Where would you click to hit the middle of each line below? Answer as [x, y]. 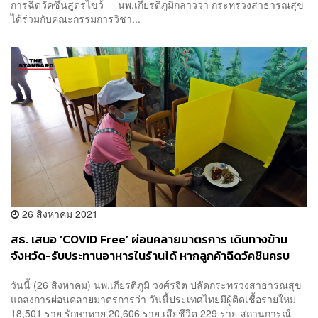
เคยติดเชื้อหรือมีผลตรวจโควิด [84, 272]
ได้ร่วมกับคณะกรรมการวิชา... [76, 19]
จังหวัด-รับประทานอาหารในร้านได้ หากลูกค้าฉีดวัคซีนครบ [150, 256]
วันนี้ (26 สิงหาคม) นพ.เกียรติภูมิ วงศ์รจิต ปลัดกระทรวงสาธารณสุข [156, 285]
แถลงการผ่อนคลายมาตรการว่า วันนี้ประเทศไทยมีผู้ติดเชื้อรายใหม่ [153, 299]
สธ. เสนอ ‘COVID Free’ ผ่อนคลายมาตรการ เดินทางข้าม [149, 239]
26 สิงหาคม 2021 [59, 213]
